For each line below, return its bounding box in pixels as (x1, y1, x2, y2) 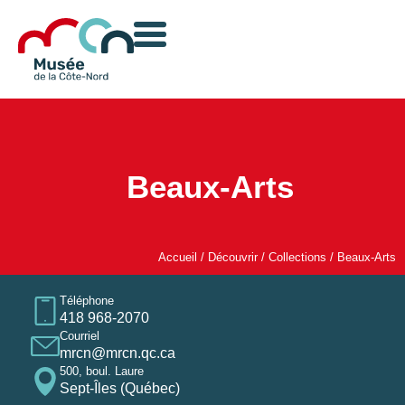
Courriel (59, 328, 99, 343)
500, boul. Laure (59, 363, 144, 378)
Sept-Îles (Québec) (59, 380, 180, 396)
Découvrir (208, 250, 258, 265)
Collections (268, 250, 326, 265)
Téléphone (59, 293, 114, 307)
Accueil (158, 250, 197, 265)
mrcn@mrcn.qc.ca (59, 344, 175, 361)
